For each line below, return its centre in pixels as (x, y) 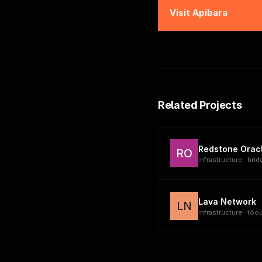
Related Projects (200, 105)
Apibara (210, 13)
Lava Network (227, 201)
